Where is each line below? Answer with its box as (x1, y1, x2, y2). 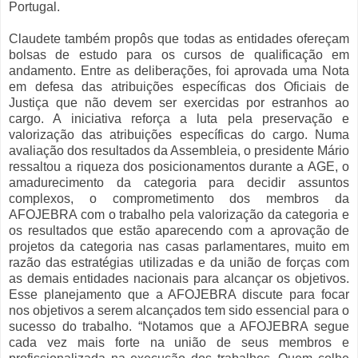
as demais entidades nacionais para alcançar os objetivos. (9, 272, 349, 286)
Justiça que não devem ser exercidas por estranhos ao (9, 96, 349, 110)
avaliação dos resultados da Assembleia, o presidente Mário (9, 144, 349, 158)
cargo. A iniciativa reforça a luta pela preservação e (9, 112, 349, 126)
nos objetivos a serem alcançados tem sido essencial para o (9, 304, 349, 318)
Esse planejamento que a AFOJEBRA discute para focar (9, 288, 349, 302)
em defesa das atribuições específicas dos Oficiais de (9, 80, 349, 94)
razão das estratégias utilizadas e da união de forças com (9, 256, 349, 270)
